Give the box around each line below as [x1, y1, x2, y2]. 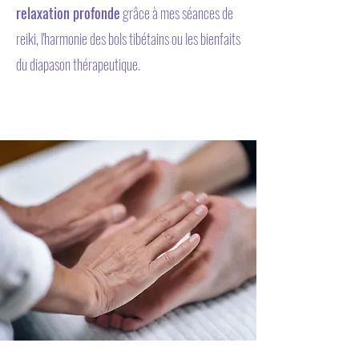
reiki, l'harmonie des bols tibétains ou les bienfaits [16, 28, 240, 49]
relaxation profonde [16, 2, 120, 23]
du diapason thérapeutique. [16, 54, 140, 75]
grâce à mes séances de [120, 2, 233, 23]
